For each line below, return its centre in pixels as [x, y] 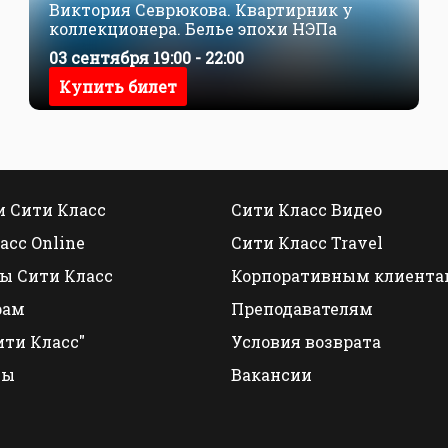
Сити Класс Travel [307, 242]
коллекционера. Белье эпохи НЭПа [193, 28]
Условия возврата [306, 341]
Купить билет [118, 87]
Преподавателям [302, 308]
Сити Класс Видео [306, 209]
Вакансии [271, 374]
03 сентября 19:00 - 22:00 [146, 58]
